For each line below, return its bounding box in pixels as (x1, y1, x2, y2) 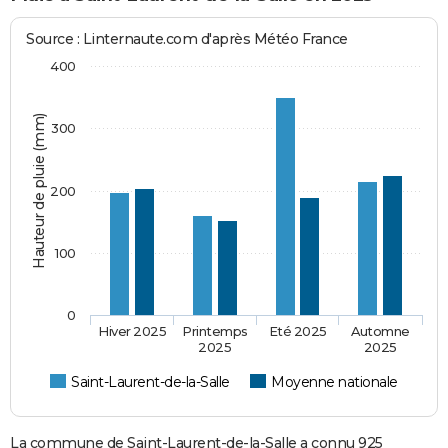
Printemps (182, 322, 249, 339)
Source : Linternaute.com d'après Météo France (26, 29, 348, 48)
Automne (350, 322, 411, 339)
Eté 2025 (268, 322, 328, 339)
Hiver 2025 (98, 322, 167, 339)
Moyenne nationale (271, 372, 398, 391)
